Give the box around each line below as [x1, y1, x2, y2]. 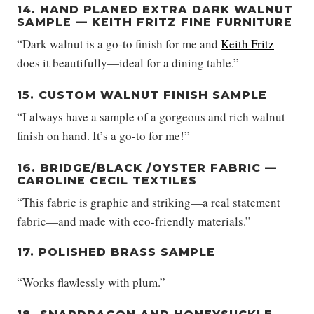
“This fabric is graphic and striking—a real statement [17, 194, 280, 211]
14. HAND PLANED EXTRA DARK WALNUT [17, 3, 293, 17]
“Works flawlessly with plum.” [17, 274, 165, 291]
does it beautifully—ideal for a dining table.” [17, 55, 239, 71]
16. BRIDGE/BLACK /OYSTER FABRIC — [17, 161, 277, 175]
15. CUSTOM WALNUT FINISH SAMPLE [17, 88, 267, 102]
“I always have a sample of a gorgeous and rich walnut [17, 109, 285, 125]
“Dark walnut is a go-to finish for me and [17, 36, 221, 53]
